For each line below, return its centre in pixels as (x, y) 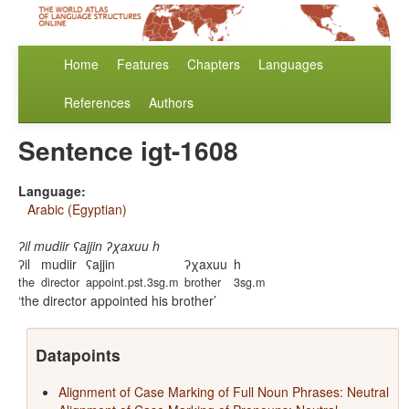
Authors (171, 103)
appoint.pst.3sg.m (132, 283)
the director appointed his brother (117, 301)
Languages (291, 64)
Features (143, 64)
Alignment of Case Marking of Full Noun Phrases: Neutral (223, 392)
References (97, 103)
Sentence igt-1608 (128, 151)
